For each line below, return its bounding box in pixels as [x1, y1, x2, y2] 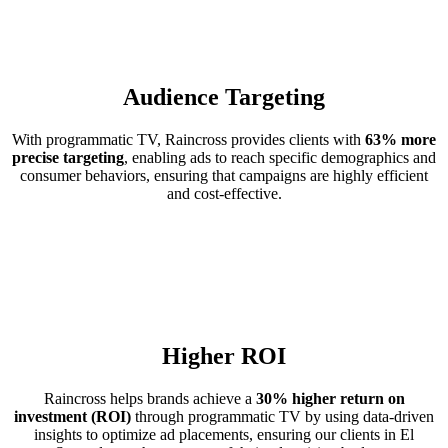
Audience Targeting [123, 83, 325, 110]
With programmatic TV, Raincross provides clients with [12, 130, 365, 148]
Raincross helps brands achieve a [43, 390, 256, 408]
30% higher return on [255, 390, 405, 408]
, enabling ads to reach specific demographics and [124, 148, 436, 166]
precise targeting [12, 148, 124, 166]
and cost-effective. [166, 184, 282, 202]
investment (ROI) [14, 408, 131, 426]
